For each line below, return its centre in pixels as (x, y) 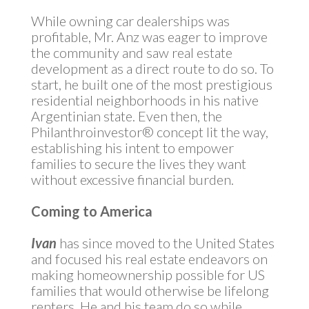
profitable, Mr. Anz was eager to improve (149, 37)
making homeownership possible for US (148, 275)
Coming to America (91, 211)
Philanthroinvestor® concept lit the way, (149, 132)
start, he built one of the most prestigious (151, 84)
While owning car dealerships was (130, 21)
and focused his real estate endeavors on (149, 259)
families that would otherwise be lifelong (150, 290)
